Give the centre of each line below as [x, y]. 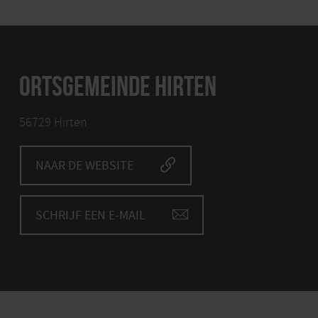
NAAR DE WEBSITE [84, 166]
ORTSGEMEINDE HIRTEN [117, 86]
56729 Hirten [53, 123]
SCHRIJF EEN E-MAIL [90, 216]
